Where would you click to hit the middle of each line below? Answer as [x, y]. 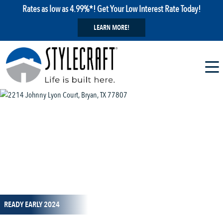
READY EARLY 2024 [32, 205]
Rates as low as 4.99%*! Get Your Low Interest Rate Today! [111, 9]
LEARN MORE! [111, 28]
